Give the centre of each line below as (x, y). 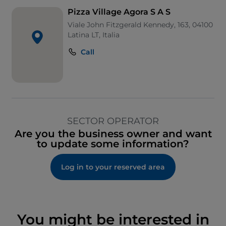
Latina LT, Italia (93, 35)
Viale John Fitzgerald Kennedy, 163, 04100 (140, 25)
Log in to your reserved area (113, 167)
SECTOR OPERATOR (113, 121)
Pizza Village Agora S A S (119, 12)
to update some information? (113, 144)
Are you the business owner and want (113, 134)
